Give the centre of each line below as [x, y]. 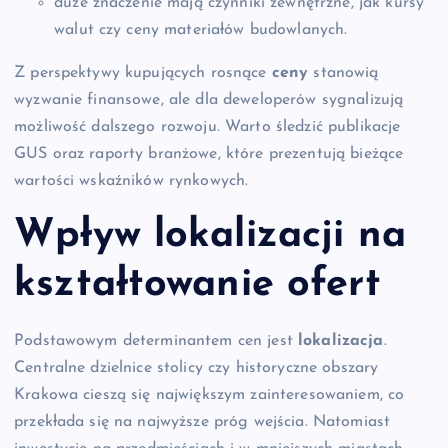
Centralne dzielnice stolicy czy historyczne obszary [196, 367]
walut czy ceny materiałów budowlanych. [201, 29]
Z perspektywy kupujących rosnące [143, 72]
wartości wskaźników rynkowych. [131, 180]
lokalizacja [341, 340]
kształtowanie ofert [197, 285]
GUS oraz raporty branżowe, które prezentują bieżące [209, 153]
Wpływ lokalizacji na [210, 236]
